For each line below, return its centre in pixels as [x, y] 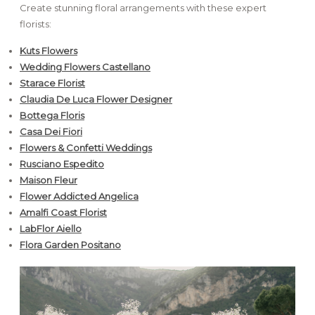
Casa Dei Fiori [51, 131]
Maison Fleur [49, 180]
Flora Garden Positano [70, 244]
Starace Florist [52, 83]
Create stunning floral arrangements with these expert [143, 7]
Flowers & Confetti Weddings [86, 147]
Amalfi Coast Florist [63, 212]
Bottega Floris [52, 115]
